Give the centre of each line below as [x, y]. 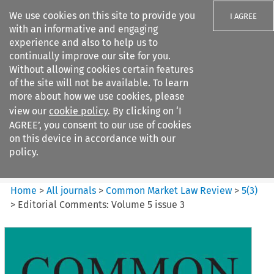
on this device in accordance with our [92, 139]
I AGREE [243, 16]
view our [29, 111]
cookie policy [78, 111]
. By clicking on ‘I [145, 111]
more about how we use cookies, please [97, 96]
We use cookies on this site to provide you [102, 16]
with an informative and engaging [83, 29]
